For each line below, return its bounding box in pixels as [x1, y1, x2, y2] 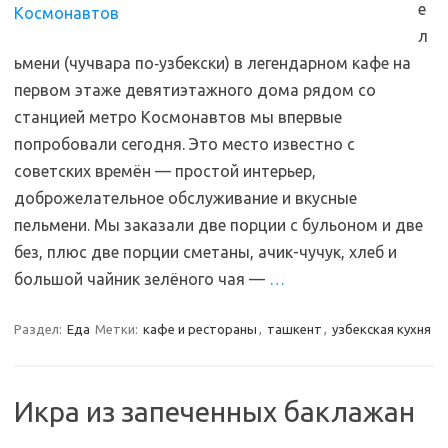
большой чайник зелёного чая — [14, 270, 269, 288]
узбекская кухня [332, 322, 431, 336]
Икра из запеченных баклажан [14, 396, 415, 427]
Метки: [95, 322, 141, 336]
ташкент [267, 322, 322, 336]
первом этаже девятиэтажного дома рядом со [14, 81, 376, 99]
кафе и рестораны [143, 322, 257, 336]
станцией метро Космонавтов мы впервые [14, 108, 342, 126]
